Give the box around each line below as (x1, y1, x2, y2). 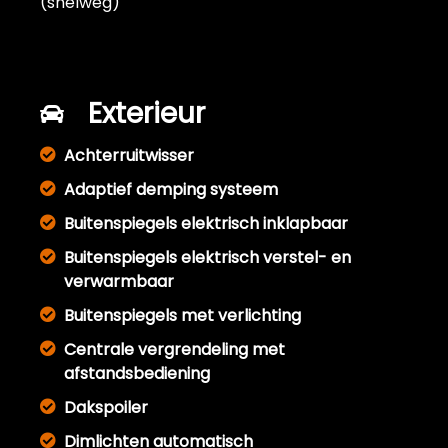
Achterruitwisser (64, 144, 194, 167)
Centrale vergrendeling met (64, 338, 285, 361)
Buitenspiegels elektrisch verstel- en (64, 246, 351, 269)
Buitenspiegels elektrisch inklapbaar (64, 212, 348, 235)
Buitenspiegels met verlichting (64, 304, 301, 327)
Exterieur (88, 94, 205, 133)
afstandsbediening (64, 362, 210, 385)
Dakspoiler (64, 396, 148, 419)
